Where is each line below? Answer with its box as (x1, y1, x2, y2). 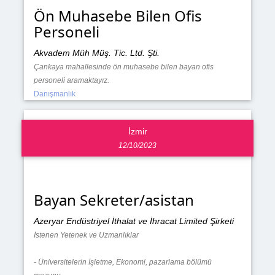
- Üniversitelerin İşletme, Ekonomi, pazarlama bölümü (33, 258, 212, 267)
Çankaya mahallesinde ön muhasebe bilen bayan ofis (33, 62, 214, 71)
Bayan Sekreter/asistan (33, 190, 194, 211)
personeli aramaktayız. (33, 76, 109, 85)
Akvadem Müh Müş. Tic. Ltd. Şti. (33, 47, 160, 58)
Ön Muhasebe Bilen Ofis (33, 5, 202, 26)
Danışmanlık (33, 89, 76, 98)
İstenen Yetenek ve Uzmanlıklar (33, 231, 139, 240)
